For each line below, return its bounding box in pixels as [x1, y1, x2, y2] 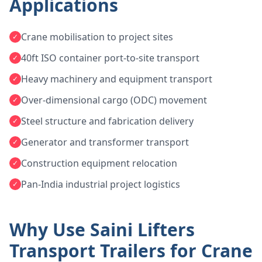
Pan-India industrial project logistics [21, 177, 180, 191]
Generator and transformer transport [21, 135, 189, 149]
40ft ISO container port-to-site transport [21, 51, 199, 64]
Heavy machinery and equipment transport [21, 72, 212, 85]
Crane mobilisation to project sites [21, 30, 173, 43]
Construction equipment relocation [21, 156, 177, 170]
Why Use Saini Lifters [9, 217, 195, 242]
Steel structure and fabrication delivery [21, 114, 194, 127]
